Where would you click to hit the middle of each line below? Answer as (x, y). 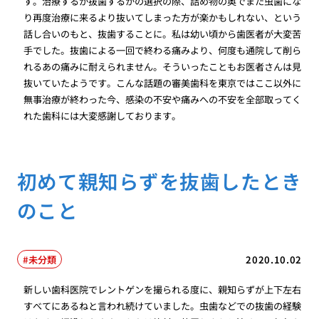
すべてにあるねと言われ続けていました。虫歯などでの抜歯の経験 (163, 306)
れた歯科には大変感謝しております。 (103, 115)
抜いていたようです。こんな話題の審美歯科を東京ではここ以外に (163, 83)
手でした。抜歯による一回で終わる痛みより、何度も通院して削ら (163, 50)
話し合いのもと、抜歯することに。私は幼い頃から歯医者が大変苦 (163, 33)
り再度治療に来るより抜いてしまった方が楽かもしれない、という (163, 17)
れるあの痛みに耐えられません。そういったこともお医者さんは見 (163, 66)
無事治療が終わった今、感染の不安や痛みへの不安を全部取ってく (163, 99)
